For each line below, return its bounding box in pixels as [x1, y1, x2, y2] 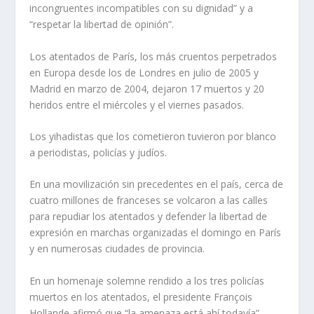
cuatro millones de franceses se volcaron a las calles [29, 193, 268, 207]
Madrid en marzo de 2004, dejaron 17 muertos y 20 [29, 81, 265, 95]
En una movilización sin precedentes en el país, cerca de [29, 177, 284, 191]
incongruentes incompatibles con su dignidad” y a [29, 1, 254, 15]
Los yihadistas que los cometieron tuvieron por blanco [29, 129, 277, 143]
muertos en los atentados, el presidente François [29, 289, 253, 303]
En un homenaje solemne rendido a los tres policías [29, 273, 265, 287]
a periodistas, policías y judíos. [29, 145, 168, 159]
